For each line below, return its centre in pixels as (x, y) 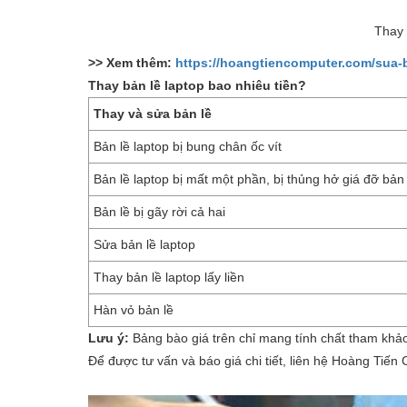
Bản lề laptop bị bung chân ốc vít (188, 146)
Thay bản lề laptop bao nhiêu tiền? (197, 85)
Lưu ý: (110, 338)
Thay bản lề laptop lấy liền (169, 277)
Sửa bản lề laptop (146, 244)
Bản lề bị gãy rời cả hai (159, 211)
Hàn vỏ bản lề (134, 309)
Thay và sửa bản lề (153, 113)
